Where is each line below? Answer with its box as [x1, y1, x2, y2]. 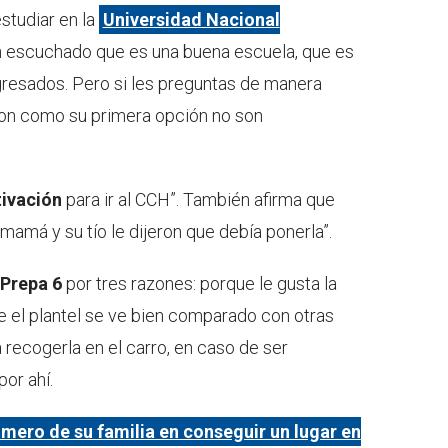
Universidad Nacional [102, 9, 280, 31]
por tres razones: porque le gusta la [62, 273, 337, 295]
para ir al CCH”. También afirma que [62, 189, 335, 211]
